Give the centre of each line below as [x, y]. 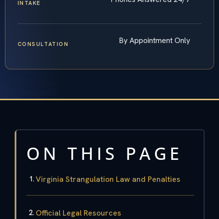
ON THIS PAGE [104, 153]
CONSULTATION [43, 44]
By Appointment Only [155, 41]
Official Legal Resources [78, 213]
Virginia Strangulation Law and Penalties [108, 179]
